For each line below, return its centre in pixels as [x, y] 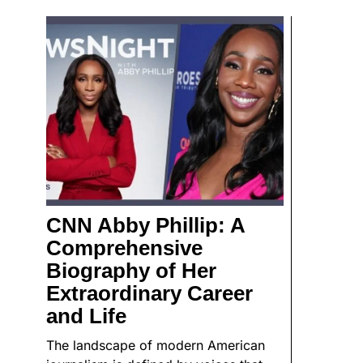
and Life [86, 316]
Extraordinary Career [149, 294]
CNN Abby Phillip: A [145, 226]
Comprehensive [124, 248]
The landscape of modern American [156, 346]
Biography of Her [131, 271]
